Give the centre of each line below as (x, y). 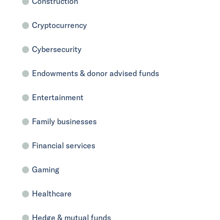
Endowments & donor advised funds (96, 73)
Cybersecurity (57, 49)
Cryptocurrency (59, 25)
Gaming (46, 169)
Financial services (64, 145)
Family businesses (64, 121)
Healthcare (52, 193)
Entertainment (58, 97)
